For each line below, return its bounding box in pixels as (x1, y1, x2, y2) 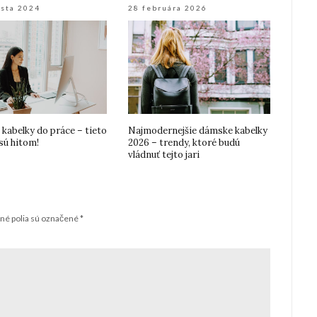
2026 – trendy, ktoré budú (128, 136, 241, 149)
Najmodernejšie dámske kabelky (128, 124, 268, 137)
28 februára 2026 (128, 4, 208, 12)
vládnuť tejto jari (128, 148, 200, 161)
